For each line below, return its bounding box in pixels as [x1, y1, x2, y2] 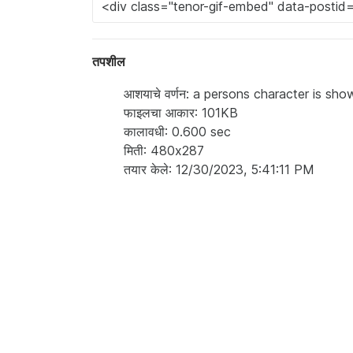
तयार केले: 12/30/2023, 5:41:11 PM [124, 162, 314, 178]
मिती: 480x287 [124, 143, 204, 159]
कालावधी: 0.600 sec [124, 124, 231, 140]
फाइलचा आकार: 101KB [124, 105, 238, 121]
